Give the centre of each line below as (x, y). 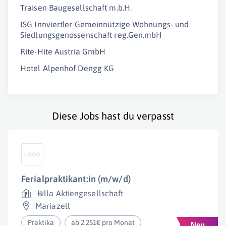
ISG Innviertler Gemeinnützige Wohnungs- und (105, 24)
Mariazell (53, 206)
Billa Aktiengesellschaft (80, 193)
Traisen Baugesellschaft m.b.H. (76, 8)
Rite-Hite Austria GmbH (63, 51)
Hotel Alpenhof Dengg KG (67, 68)
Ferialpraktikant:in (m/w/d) (76, 179)
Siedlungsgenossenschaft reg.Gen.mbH (91, 35)
